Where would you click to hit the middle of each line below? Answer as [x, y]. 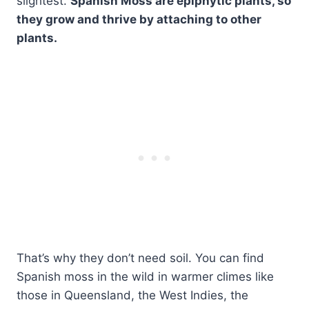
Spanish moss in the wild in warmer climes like [145, 277]
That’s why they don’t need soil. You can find [140, 258]
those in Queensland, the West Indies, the [132, 296]
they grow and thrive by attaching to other [139, 20]
